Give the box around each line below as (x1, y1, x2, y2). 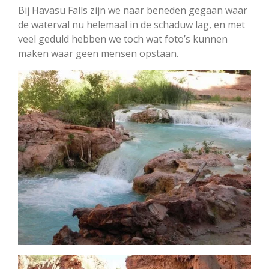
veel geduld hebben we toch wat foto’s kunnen (18, 32, 228, 46)
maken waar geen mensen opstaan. (18, 46, 178, 60)
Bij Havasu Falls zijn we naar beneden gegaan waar (18, 3, 247, 17)
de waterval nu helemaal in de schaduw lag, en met (18, 17, 245, 31)
